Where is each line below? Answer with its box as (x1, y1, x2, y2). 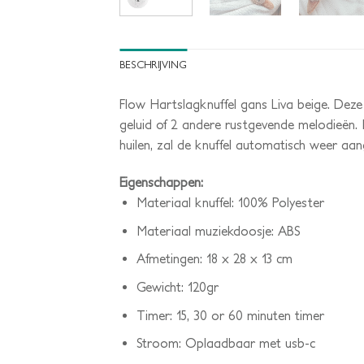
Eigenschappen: (119, 175, 203, 190)
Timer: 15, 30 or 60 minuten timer (136, 307, 324, 323)
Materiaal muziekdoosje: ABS (136, 223, 301, 238)
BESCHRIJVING (119, 58, 188, 71)
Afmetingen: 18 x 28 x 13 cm (136, 251, 292, 266)
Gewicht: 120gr (136, 279, 219, 294)
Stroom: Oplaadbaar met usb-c (136, 336, 315, 351)
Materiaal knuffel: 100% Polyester (136, 195, 324, 210)
